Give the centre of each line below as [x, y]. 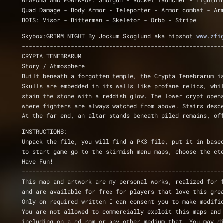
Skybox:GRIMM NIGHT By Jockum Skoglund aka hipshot [109, 36]
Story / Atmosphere [53, 66]
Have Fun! [39, 161]
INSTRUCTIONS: [45, 131]
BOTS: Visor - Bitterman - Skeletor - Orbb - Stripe [109, 20]
